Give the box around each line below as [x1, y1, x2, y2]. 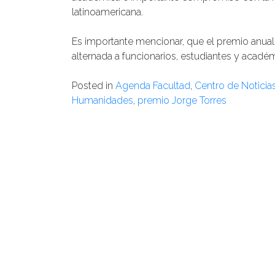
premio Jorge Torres [137, 94, 227, 106]
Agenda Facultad [115, 79, 190, 91]
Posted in [72, 79, 115, 91]
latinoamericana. [72, 6, 143, 18]
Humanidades [72, 94, 133, 106]
